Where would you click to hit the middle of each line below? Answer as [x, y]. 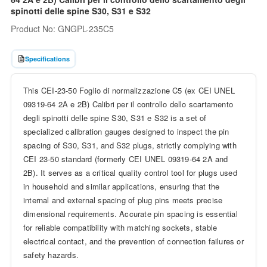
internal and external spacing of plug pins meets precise [123, 200]
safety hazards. [51, 255]
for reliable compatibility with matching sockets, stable [120, 228]
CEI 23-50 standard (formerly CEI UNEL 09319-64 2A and [125, 159]
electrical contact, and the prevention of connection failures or [133, 241]
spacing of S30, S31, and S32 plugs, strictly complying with [130, 145]
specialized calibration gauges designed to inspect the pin [126, 132]
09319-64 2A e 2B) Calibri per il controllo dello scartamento [128, 104]
